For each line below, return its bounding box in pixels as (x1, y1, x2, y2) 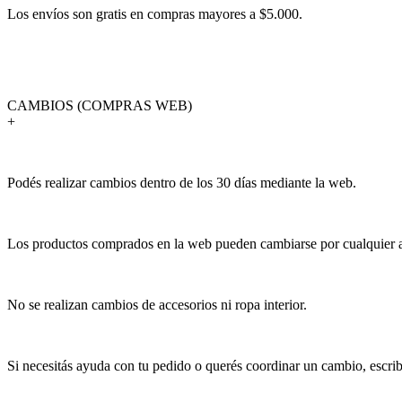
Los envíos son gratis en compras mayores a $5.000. (7, 5, 302, 22)
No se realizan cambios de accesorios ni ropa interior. (7, 296, 307, 312)
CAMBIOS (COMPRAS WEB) (7, 97, 192, 113)
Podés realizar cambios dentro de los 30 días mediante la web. (7, 174, 356, 190)
